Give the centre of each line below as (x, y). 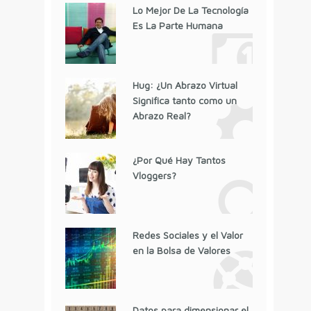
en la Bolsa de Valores (181, 250)
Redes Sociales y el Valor (187, 235)
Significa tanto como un (184, 100)
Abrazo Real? (161, 115)
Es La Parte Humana (177, 25)
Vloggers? (154, 175)
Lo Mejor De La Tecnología (190, 10)
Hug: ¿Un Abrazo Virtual (185, 85)
